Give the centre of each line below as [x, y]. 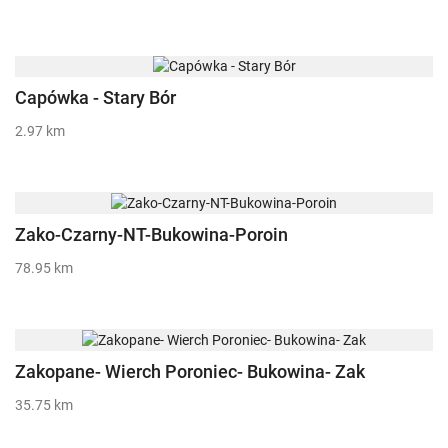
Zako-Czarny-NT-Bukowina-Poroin [151, 235]
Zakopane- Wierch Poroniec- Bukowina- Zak [190, 371]
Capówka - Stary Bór [95, 98]
